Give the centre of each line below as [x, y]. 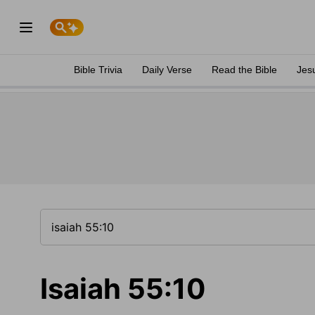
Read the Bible [244, 70]
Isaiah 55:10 [123, 289]
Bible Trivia [98, 70]
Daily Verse [167, 70]
